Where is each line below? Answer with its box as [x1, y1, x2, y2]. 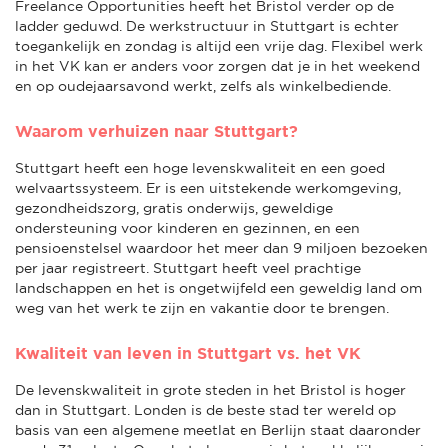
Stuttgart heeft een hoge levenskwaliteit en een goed [15, 159, 385, 176]
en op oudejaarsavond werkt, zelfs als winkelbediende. [15, 77, 391, 94]
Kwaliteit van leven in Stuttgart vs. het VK [15, 343, 361, 362]
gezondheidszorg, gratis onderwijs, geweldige [15, 199, 333, 216]
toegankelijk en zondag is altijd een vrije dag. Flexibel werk [15, 37, 423, 54]
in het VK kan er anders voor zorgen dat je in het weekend [15, 57, 420, 74]
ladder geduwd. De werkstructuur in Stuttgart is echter [15, 17, 399, 34]
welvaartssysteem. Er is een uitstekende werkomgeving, [15, 179, 401, 196]
